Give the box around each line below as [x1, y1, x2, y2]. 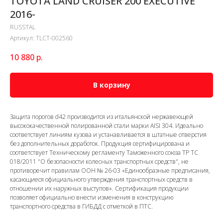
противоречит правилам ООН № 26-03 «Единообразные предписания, [10, 166, 210, 175]
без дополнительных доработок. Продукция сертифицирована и [10, 139, 190, 148]
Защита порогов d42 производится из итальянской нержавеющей [10, 112, 193, 121]
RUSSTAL [10, 23, 35, 31]
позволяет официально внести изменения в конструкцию [10, 193, 173, 202]
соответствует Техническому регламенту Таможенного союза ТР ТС [10, 148, 198, 157]
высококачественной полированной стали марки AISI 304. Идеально [10, 121, 203, 130]
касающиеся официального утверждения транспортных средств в [10, 175, 193, 184]
